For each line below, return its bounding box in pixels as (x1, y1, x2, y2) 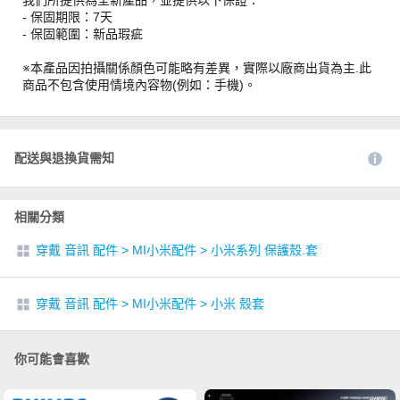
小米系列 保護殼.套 (211, 243, 318, 257)
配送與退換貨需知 (14, 151, 114, 165)
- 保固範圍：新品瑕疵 (22, 27, 143, 41)
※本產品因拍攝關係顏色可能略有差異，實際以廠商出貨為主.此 (22, 61, 371, 75)
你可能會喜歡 (14, 352, 89, 366)
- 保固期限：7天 (22, 10, 112, 24)
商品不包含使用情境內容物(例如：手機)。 (22, 78, 256, 92)
